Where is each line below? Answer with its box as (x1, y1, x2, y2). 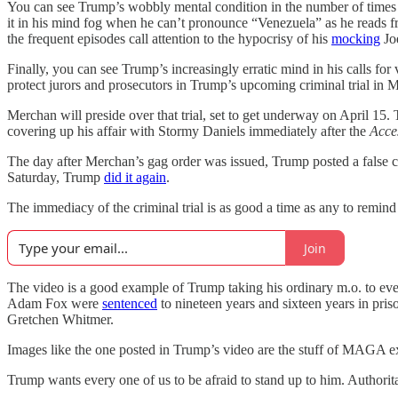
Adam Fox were (7, 296, 102, 311)
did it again (104, 170, 166, 185)
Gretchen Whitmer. (7, 312, 114, 327)
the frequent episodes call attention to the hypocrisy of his (7, 31, 331, 46)
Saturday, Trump (7, 170, 104, 185)
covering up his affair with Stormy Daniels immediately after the (7, 123, 370, 139)
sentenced (102, 296, 157, 311)
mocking (331, 31, 380, 46)
